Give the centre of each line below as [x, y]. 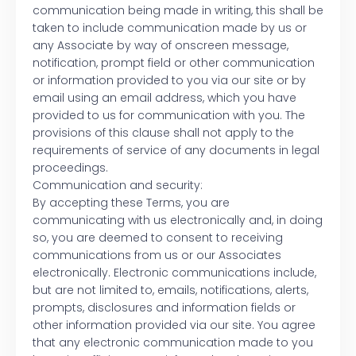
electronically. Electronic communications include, [174, 273]
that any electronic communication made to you [173, 343]
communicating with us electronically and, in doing [178, 221]
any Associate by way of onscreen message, [161, 46]
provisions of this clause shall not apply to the [163, 133]
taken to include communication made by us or [170, 28]
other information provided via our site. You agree [174, 325]
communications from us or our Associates [157, 255]
